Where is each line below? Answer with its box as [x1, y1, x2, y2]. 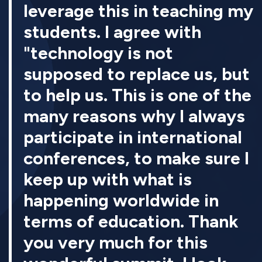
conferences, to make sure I [23, 147, 249, 170]
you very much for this [23, 232, 208, 254]
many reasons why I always [23, 105, 245, 127]
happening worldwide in [23, 189, 219, 212]
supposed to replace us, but [23, 63, 250, 85]
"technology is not [23, 42, 173, 64]
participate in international [23, 126, 242, 149]
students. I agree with [23, 21, 201, 43]
